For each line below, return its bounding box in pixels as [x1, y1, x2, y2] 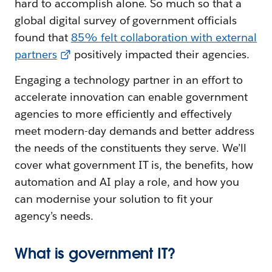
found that [15, 30, 71, 44]
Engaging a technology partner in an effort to [15, 72, 243, 87]
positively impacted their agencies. [70, 47, 250, 61]
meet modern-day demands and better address [15, 123, 255, 138]
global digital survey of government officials [15, 13, 237, 27]
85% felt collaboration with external [70, 30, 257, 44]
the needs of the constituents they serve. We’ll [15, 140, 246, 155]
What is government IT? [15, 243, 175, 263]
